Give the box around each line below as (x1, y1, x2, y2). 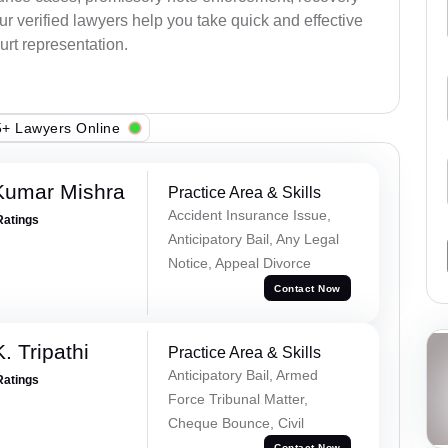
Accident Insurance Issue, (167, 207, 331, 224)
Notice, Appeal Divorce (167, 255, 311, 272)
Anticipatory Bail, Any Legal (167, 231, 339, 248)
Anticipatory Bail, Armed (167, 366, 318, 383)
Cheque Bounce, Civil (167, 414, 304, 431)
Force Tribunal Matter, (167, 390, 308, 407)
